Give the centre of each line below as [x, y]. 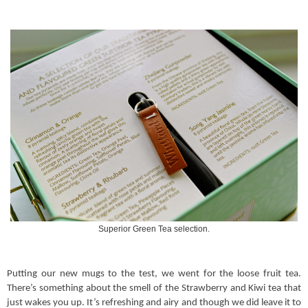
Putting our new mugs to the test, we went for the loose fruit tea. [154, 274]
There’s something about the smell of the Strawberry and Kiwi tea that [154, 289]
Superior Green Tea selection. [154, 229]
